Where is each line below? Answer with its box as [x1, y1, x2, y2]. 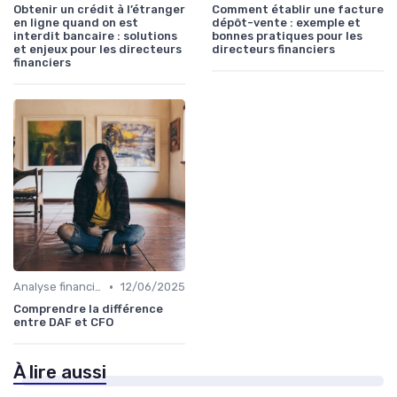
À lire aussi [13, 362, 106, 384]
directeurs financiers [212, 43, 335, 57]
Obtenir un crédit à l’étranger [13, 3, 185, 17]
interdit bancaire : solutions [13, 29, 177, 43]
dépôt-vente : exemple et [212, 16, 361, 30]
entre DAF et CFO [13, 315, 113, 330]
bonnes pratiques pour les [212, 29, 362, 43]
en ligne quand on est [13, 16, 138, 30]
